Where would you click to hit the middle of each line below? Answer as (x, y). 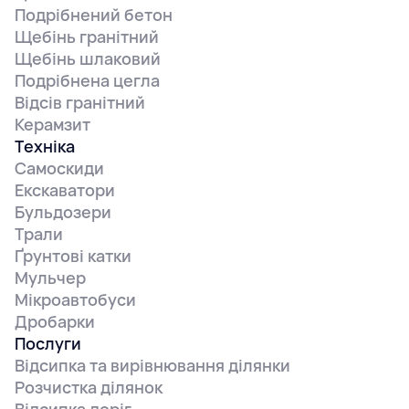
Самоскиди (59, 168)
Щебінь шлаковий (88, 58)
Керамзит (52, 124)
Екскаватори (65, 189)
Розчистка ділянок (89, 387)
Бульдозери (63, 211)
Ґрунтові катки (73, 255)
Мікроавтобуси (75, 299)
